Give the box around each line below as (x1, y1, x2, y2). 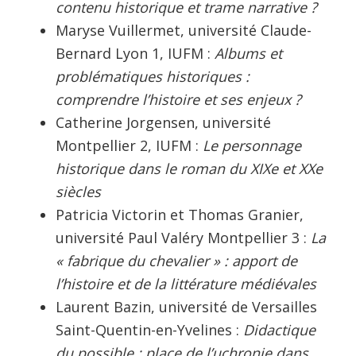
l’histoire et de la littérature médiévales (56, 273, 316, 293)
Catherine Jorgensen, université (56, 112, 271, 132)
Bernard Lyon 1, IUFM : (56, 43, 211, 63)
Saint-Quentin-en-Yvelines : (56, 319, 243, 339)
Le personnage (203, 135, 301, 155)
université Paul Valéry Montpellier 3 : (56, 227, 311, 247)
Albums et (211, 43, 282, 63)
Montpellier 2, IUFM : (56, 135, 203, 155)
